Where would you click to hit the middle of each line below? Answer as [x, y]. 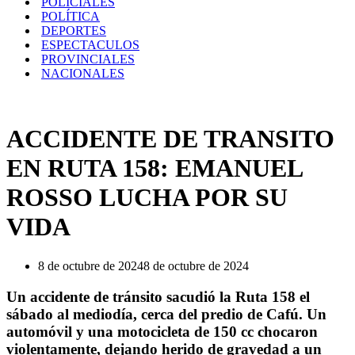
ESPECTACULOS [90, 45]
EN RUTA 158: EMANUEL [154, 168]
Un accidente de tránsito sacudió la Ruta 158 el [158, 296]
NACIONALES [83, 73]
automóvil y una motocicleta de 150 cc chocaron [162, 331]
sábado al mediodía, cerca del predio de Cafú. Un [166, 314]
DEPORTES [74, 31]
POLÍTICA [71, 16]
